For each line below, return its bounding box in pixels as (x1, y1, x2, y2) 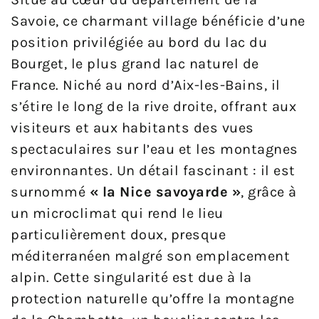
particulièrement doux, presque (11, 226, 226, 244)
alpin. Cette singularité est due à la (11, 269, 252, 286)
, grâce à (241, 184, 297, 201)
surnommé (11, 184, 90, 201)
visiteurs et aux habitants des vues (11, 120, 254, 137)
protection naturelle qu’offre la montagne (11, 291, 295, 308)
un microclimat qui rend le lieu (11, 205, 224, 222)
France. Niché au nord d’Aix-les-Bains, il (11, 77, 281, 94)
